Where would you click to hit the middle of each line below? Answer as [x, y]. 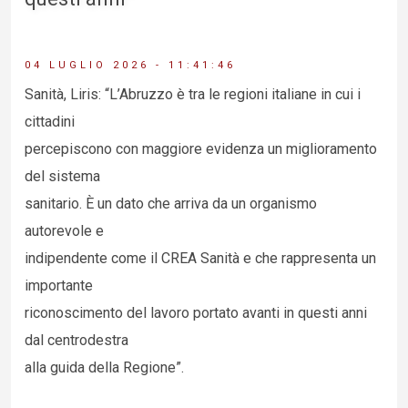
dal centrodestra [76, 340]
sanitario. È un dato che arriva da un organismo [171, 204]
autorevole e [64, 231]
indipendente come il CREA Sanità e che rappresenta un [200, 258]
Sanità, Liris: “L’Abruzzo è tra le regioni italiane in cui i [193, 94]
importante [59, 286]
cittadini [50, 122]
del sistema [62, 176]
